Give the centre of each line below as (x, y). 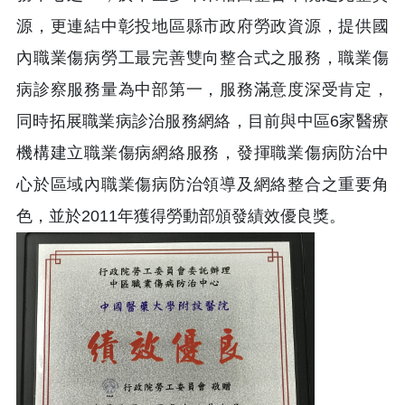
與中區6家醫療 (335, 122)
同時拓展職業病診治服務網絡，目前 (149, 122)
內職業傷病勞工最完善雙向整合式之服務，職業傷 (202, 58)
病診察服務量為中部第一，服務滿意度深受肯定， (202, 90)
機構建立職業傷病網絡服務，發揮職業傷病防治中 (202, 153)
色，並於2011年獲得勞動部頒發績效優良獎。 (181, 217)
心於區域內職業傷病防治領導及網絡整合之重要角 (202, 185)
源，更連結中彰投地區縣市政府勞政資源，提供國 (202, 27)
